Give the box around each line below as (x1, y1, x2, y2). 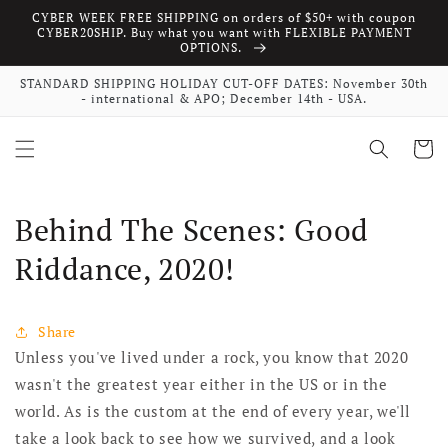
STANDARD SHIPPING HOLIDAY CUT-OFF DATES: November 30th (20, 76, 428, 92)
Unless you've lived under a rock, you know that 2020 (15, 347, 409, 368)
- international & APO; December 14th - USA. (81, 91, 367, 107)
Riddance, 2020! (15, 249, 236, 290)
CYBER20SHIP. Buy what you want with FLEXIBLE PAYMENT (36, 25, 412, 40)
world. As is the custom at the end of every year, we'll (15, 401, 412, 422)
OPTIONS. (179, 40, 246, 55)
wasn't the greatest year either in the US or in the (15, 374, 388, 395)
